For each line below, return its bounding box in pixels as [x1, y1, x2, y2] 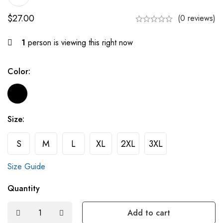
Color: [7, 66, 30, 77]
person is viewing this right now [25, 37, 133, 48]
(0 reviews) [178, 12, 216, 24]
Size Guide [7, 161, 45, 172]
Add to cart [127, 207, 170, 219]
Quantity [7, 183, 40, 194]
